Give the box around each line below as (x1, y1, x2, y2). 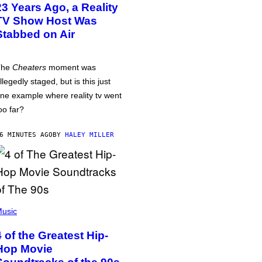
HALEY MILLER (65, 131, 114, 139)
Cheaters (12, 63, 46, 72)
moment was (46, 63, 96, 72)
